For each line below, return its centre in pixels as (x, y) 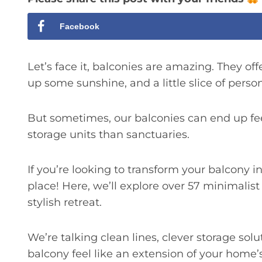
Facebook (80, 26)
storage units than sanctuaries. (108, 134)
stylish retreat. (65, 202)
